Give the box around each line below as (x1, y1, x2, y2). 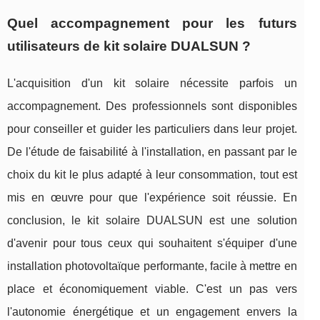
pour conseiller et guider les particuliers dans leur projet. (7, 123, 297, 136)
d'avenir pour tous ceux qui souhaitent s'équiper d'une (7, 237, 297, 250)
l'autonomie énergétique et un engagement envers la (7, 306, 297, 319)
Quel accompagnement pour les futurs (7, 16, 297, 31)
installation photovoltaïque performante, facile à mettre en (7, 260, 297, 273)
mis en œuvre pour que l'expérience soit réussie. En (7, 191, 297, 204)
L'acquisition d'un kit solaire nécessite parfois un (7, 77, 297, 90)
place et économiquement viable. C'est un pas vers (7, 283, 297, 296)
